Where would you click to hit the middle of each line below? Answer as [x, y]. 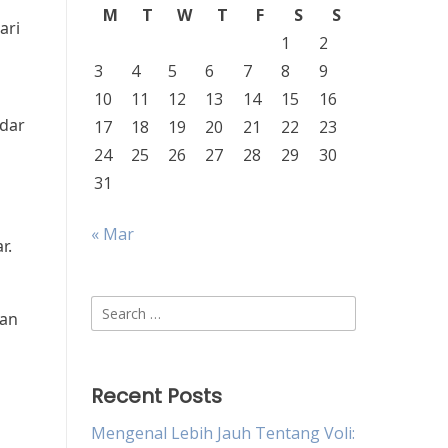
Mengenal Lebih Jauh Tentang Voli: [223, 433]
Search [115, 307]
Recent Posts [156, 396]
